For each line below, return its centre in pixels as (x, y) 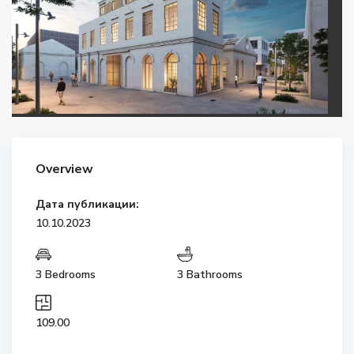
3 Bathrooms (210, 275)
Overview (65, 169)
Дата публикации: (88, 205)
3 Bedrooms (66, 275)
